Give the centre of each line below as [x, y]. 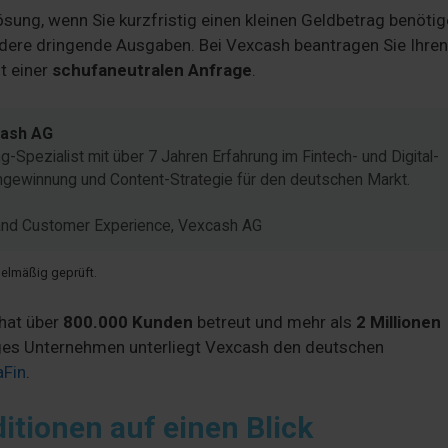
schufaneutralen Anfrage [152, 69]
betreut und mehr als [274, 321]
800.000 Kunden [128, 321]
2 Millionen [398, 321]
